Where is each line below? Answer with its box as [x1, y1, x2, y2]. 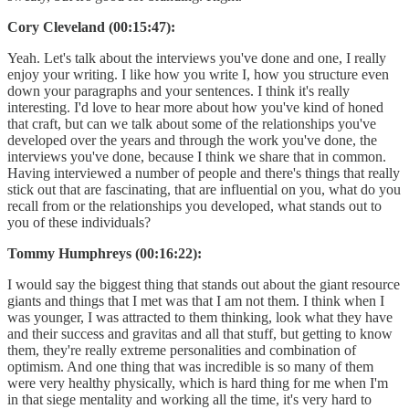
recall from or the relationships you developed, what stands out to [7, 197, 382, 214]
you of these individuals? [7, 214, 151, 230]
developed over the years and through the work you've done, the [7, 131, 377, 148]
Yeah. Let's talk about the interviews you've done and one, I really [7, 49, 386, 66]
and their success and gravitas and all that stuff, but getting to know [7, 325, 393, 341]
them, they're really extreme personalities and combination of [7, 341, 356, 358]
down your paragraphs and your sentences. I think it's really [7, 82, 350, 99]
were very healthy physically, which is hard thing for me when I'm [7, 374, 388, 391]
